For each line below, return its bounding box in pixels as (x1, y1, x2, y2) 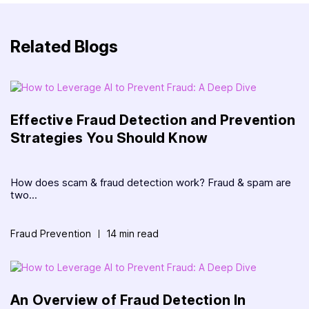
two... (10, 188, 37, 202)
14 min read (107, 228, 159, 240)
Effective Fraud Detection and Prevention (10, 112, 296, 129)
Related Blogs (10, 37, 118, 57)
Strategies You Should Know (10, 130, 208, 147)
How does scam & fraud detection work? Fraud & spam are (10, 176, 291, 190)
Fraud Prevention (10, 228, 92, 240)
